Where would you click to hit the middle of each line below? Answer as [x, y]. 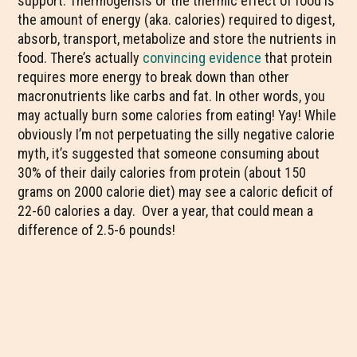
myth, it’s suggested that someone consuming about [169, 153]
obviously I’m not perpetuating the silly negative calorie [177, 134]
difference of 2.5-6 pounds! [97, 230]
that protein [297, 58]
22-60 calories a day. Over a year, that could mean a [166, 211]
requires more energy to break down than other [154, 77]
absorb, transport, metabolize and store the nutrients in [177, 39]
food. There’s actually [80, 58]
